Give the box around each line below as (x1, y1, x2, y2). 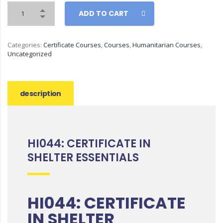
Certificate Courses (43, 40, 101, 49)
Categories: (7, 40, 43, 49)
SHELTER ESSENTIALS (27, 150, 139, 165)
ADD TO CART (79, 8, 128, 18)
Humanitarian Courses (132, 40, 201, 49)
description (20, 89, 61, 99)
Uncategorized (7, 49, 52, 58)
